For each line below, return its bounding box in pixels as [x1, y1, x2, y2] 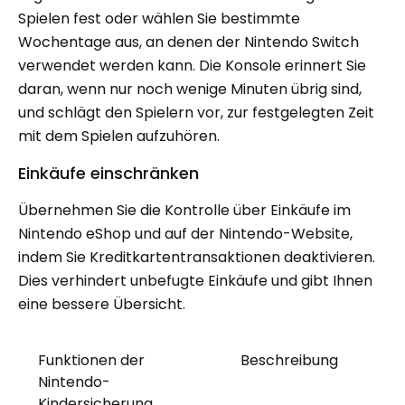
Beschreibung [240, 350, 338, 371]
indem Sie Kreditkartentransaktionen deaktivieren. [18, 247, 375, 268]
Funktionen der [37, 350, 145, 371]
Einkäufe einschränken [18, 162, 199, 184]
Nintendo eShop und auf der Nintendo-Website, [18, 223, 353, 244]
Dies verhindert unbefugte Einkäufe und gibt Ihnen [18, 270, 372, 291]
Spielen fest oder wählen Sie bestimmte [18, 8, 300, 29]
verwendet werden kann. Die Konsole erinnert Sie [18, 55, 366, 76]
